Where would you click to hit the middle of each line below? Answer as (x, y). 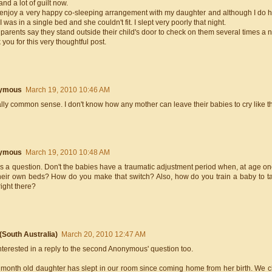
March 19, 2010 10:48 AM (68, 153)
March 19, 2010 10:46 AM (68, 90)
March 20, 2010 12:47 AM (104, 235)
